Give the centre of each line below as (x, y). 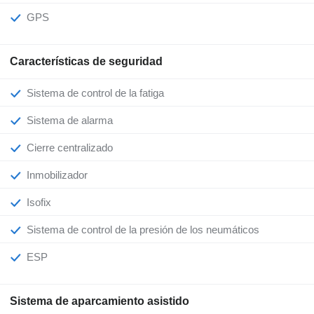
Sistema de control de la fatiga (99, 93)
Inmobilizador (59, 175)
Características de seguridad (86, 62)
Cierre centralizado (74, 148)
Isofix (40, 203)
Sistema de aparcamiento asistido (100, 301)
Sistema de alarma (73, 121)
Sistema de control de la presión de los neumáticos (146, 230)
